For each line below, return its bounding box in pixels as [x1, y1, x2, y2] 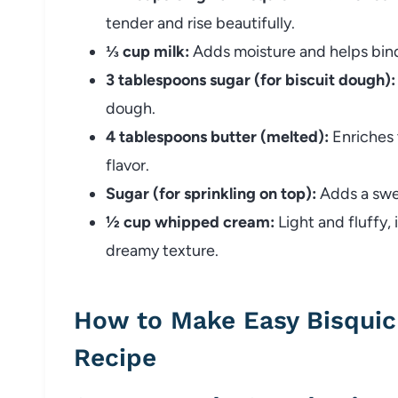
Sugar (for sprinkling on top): [106, 183, 316, 203]
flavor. [106, 155, 149, 175]
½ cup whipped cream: [106, 211, 275, 232]
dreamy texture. [106, 240, 219, 260]
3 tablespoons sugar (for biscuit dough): [106, 69, 395, 90]
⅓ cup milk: [106, 41, 189, 61]
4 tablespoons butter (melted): [106, 126, 329, 147]
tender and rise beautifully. [106, 12, 295, 33]
